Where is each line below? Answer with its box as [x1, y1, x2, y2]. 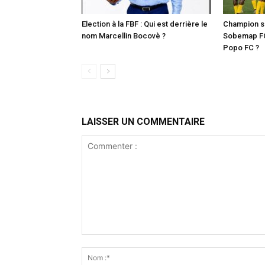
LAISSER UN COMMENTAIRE [82, 116, 205, 127]
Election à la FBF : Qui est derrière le [82, 20, 208, 28]
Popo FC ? [223, 43, 259, 52]
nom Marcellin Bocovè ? [82, 31, 166, 40]
